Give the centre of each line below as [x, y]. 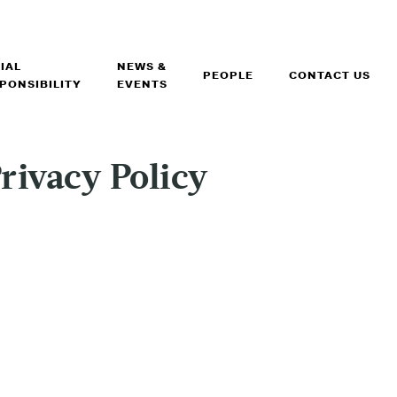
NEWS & [141, 66]
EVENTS [142, 84]
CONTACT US [329, 75]
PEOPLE [228, 75]
